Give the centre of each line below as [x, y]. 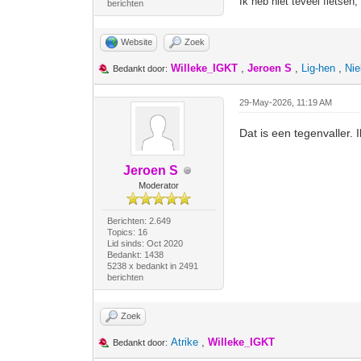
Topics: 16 [127, 232]
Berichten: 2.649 [139, 221]
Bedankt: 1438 [135, 255]
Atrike [185, 342]
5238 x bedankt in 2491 [152, 266]
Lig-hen [319, 68]
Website [137, 42]
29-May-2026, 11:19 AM [286, 102]
